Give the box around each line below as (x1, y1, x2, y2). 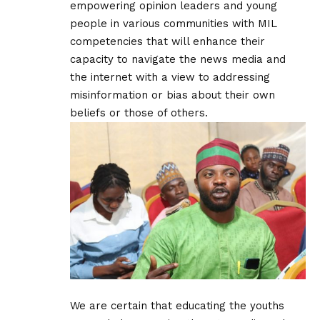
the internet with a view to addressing (70, 70, 270, 84)
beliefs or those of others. (70, 106, 208, 119)
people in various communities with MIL (70, 16, 277, 30)
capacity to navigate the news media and (70, 52, 286, 66)
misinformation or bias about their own (70, 88, 275, 101)
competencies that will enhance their (70, 34, 265, 48)
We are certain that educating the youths (70, 299, 284, 312)
